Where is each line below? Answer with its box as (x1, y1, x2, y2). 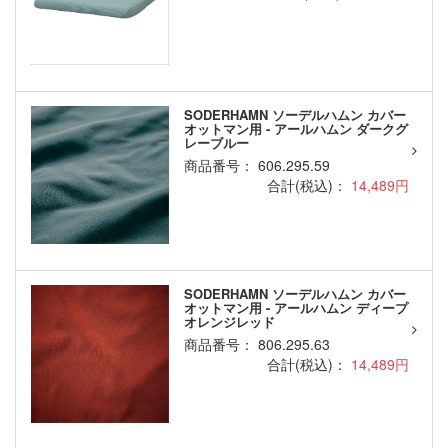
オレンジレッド (183, 312, 275, 332)
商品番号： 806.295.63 (183, 334, 330, 355)
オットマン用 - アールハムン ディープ (183, 298, 408, 318)
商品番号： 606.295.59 (183, 155, 330, 176)
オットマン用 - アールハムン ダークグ (183, 119, 408, 139)
